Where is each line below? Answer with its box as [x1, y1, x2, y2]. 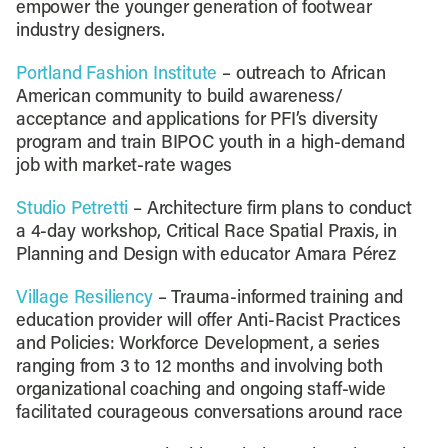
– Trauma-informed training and [152, 289, 404, 308]
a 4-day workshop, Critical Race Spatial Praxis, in [15, 223, 397, 242]
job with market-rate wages [15, 157, 233, 176]
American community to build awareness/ [15, 88, 344, 107]
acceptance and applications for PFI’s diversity [15, 111, 378, 130]
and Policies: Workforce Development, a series [15, 335, 380, 354]
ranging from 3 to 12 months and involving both [15, 358, 383, 377]
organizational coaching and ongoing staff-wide [15, 381, 386, 400]
